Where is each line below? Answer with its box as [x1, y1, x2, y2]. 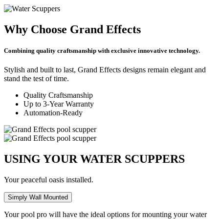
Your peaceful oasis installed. [4, 175, 93, 184]
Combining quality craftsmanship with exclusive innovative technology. [4, 47, 200, 55]
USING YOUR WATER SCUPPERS [4, 153, 185, 166]
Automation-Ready [23, 109, 83, 117]
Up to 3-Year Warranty [23, 100, 94, 109]
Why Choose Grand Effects [4, 22, 141, 36]
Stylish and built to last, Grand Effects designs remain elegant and [4, 66, 206, 74]
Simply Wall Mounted [8, 194, 68, 201]
